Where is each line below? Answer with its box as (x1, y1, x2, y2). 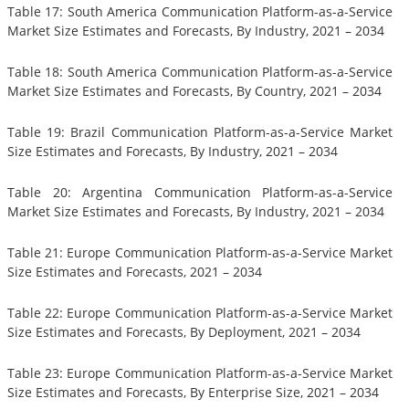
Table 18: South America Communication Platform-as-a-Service (7, 63, 393, 81)
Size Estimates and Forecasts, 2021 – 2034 (7, 263, 262, 281)
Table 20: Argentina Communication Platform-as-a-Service (7, 184, 393, 202)
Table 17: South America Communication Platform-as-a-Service (7, 3, 393, 21)
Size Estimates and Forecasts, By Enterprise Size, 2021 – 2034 (7, 383, 379, 402)
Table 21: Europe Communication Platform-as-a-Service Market (7, 244, 393, 262)
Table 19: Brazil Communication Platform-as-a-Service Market (7, 123, 393, 142)
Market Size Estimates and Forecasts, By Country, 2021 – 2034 (7, 82, 382, 100)
